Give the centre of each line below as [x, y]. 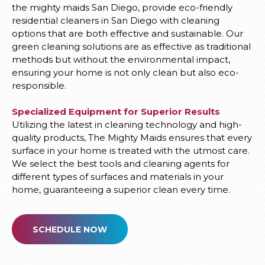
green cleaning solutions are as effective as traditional [131, 47]
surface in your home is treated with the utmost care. [131, 151]
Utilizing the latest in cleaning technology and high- [127, 125]
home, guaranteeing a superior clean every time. [121, 190]
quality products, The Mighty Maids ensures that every [132, 138]
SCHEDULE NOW [70, 230]
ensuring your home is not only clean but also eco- [125, 73]
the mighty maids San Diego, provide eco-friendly [122, 8]
